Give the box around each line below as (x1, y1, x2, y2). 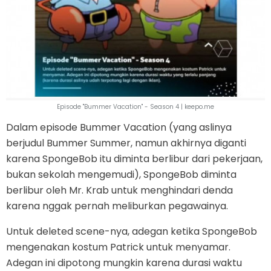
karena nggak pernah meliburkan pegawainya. (6, 198, 228, 213)
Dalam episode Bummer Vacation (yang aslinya (6, 120, 232, 134)
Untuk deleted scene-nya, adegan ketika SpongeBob (6, 224, 257, 238)
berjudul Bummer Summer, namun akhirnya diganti (6, 135, 246, 150)
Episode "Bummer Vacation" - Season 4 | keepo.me (57, 102, 214, 111)
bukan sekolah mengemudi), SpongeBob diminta (6, 167, 237, 181)
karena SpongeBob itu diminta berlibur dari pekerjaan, (6, 151, 263, 166)
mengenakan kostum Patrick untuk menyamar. (6, 240, 230, 254)
